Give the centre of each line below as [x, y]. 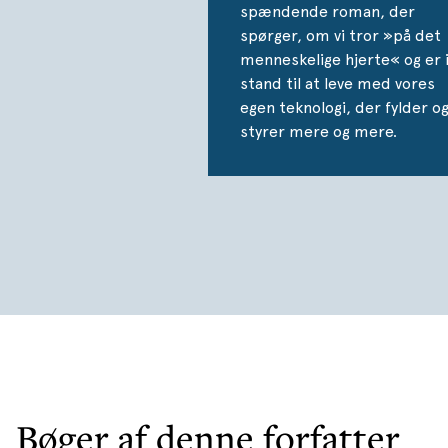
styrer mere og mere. [318, 131]
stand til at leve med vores [337, 83]
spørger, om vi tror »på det [340, 35]
